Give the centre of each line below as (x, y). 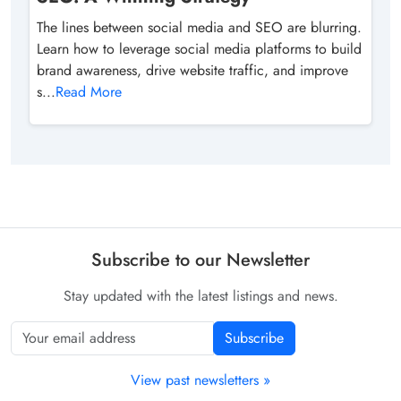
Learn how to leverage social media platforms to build (199, 48)
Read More (89, 91)
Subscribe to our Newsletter (200, 260)
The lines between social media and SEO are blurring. (199, 27)
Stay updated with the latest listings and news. (200, 295)
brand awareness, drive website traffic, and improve (192, 70)
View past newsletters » (200, 380)
